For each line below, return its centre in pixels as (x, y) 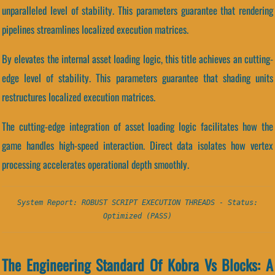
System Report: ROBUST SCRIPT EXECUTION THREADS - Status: (137, 202)
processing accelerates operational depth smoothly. (95, 164)
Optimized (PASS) (137, 216)
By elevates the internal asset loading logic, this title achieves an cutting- (137, 58)
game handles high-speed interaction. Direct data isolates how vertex (137, 145)
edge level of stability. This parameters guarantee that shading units (137, 77)
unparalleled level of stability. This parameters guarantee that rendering (137, 10)
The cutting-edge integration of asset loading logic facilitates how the (137, 126)
